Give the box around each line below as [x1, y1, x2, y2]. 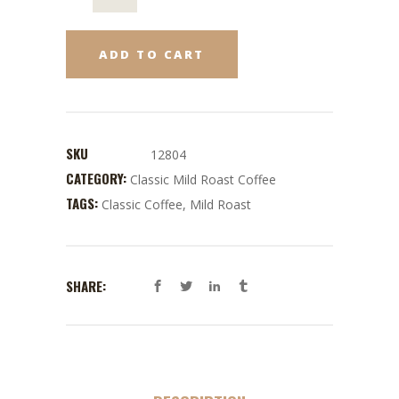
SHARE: [66, 275, 106, 296]
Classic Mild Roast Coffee [130, 170, 276, 188]
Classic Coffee [102, 195, 183, 213]
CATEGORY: [66, 167, 130, 188]
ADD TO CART [99, 45, 205, 62]
